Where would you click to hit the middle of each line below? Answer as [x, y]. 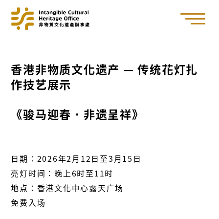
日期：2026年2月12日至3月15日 [76, 159]
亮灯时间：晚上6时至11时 [62, 173]
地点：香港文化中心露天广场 [67, 188]
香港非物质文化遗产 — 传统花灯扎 [105, 69]
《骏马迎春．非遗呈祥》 [77, 114]
